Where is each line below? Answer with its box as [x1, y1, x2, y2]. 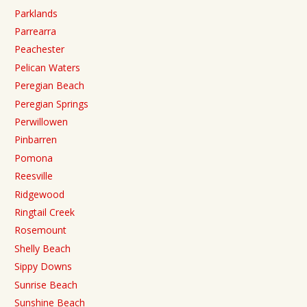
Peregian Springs [14, 97, 88, 110]
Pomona [14, 151, 53, 164]
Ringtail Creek [14, 205, 75, 219]
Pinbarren [14, 133, 57, 147]
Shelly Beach [14, 241, 71, 255]
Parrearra [14, 25, 56, 38]
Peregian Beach [14, 79, 84, 93]
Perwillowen [14, 115, 68, 129]
